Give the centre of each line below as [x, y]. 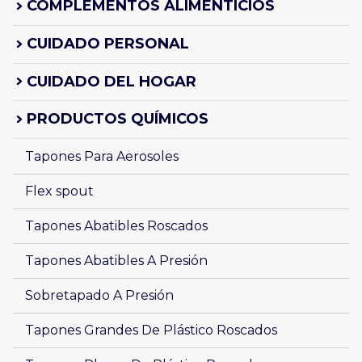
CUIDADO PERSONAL [108, 43]
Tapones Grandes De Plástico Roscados [151, 330]
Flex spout [59, 191]
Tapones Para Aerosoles [102, 156]
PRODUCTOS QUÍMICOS [118, 119]
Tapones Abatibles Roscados [118, 225]
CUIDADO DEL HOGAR [112, 81]
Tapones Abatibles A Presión [116, 260]
